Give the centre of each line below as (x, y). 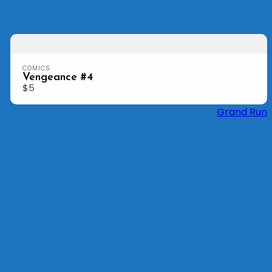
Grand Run (242, 112)
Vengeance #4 (58, 77)
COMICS (37, 68)
